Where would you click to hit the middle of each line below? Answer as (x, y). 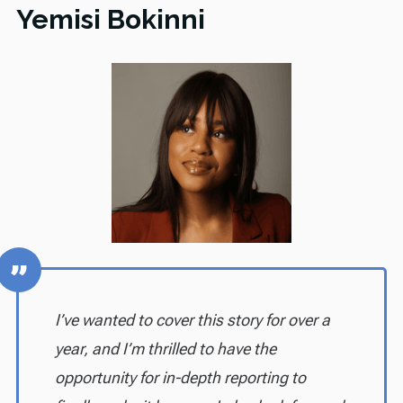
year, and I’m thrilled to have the (165, 349)
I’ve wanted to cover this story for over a (192, 320)
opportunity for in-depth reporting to (180, 378)
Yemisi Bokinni (110, 20)
